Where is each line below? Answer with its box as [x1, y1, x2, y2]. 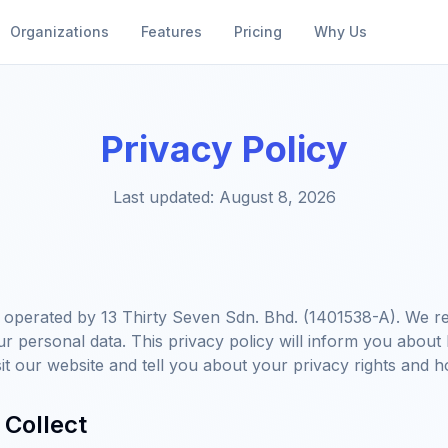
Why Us [314, 23, 367, 40]
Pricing [234, 23, 282, 40]
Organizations [10, 23, 109, 40]
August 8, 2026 [218, 187, 336, 207]
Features [141, 23, 202, 40]
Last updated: [112, 187, 219, 207]
